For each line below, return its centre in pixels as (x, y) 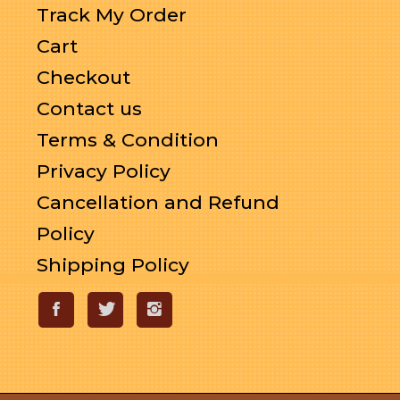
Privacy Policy (103, 171)
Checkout (83, 77)
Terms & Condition (127, 140)
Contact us (89, 108)
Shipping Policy (112, 265)
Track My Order (111, 15)
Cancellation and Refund (158, 202)
